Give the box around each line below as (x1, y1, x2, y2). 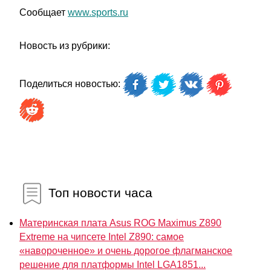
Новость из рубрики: (19, 41, 110, 51)
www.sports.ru (68, 7, 128, 18)
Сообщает (19, 7, 68, 18)
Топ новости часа (45, 185, 152, 200)
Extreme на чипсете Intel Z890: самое (19, 232, 184, 242)
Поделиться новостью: (19, 79, 123, 90)
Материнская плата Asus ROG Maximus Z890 (19, 218, 221, 228)
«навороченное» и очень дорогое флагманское (19, 246, 232, 256)
